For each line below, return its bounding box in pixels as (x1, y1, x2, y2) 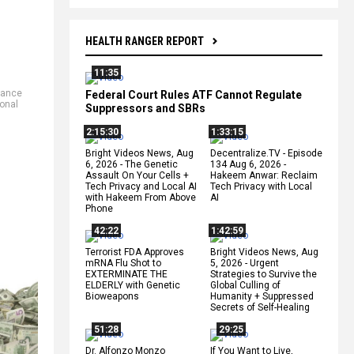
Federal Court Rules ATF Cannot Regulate (85, 88, 302, 101)
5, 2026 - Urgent (210, 257, 279, 269)
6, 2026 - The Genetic (85, 158, 178, 170)
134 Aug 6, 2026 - (210, 158, 286, 170)
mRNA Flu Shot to (85, 257, 161, 269)
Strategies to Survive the (210, 268, 317, 280)
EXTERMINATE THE (85, 268, 168, 280)
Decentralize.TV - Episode (210, 147, 322, 159)
